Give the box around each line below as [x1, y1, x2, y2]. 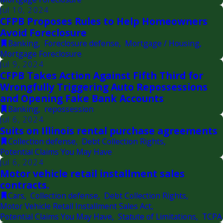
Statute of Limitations [118, 211, 196, 222]
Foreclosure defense [44, 37, 119, 49]
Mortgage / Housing [124, 37, 200, 49]
